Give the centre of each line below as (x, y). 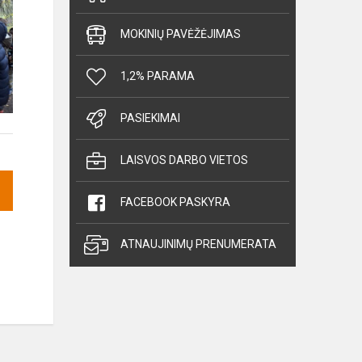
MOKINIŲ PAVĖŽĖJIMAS (181, 34)
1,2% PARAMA (158, 76)
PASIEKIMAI (150, 118)
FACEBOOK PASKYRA (175, 202)
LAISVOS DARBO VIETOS (184, 160)
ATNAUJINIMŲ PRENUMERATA (198, 244)
